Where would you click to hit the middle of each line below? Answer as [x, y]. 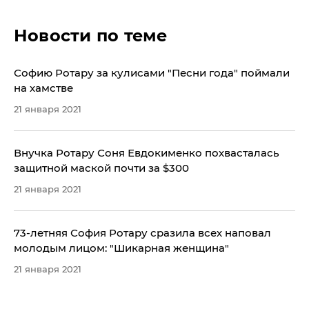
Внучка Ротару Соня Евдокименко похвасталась [147, 152]
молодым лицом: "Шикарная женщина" [121, 248]
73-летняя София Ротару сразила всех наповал [142, 232]
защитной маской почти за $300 [101, 168]
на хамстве [43, 88]
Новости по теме [91, 35]
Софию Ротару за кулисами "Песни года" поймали [152, 72]
